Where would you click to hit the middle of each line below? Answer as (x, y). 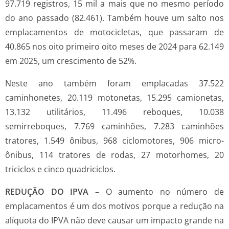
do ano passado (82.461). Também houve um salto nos (114, 18)
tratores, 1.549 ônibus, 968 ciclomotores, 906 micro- (114, 140)
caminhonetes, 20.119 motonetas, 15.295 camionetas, (114, 97)
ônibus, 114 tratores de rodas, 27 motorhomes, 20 (114, 155)
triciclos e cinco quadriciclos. (60, 169)
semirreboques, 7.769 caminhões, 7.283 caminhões (114, 126)
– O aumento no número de (156, 191)
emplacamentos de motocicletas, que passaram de (114, 32)
